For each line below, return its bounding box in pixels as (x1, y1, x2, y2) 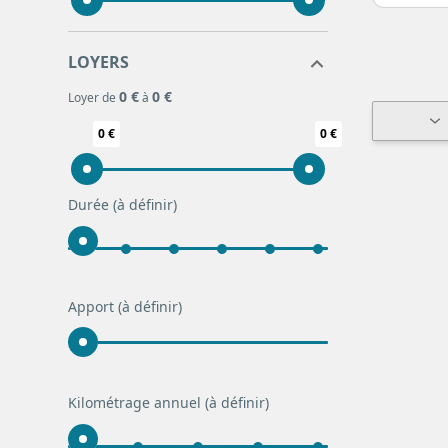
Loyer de (68, 89, 119, 106)
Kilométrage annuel (68, 392, 205, 412)
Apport (68, 297, 118, 316)
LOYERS (68, 51, 129, 73)
